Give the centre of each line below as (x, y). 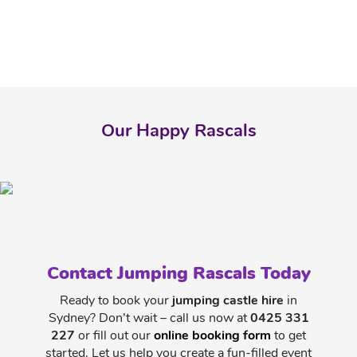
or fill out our (114, 335)
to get (288, 335)
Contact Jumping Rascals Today (178, 273)
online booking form (212, 335)
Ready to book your (116, 300)
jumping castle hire (228, 300)
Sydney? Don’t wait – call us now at (149, 318)
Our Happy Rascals (178, 131)
